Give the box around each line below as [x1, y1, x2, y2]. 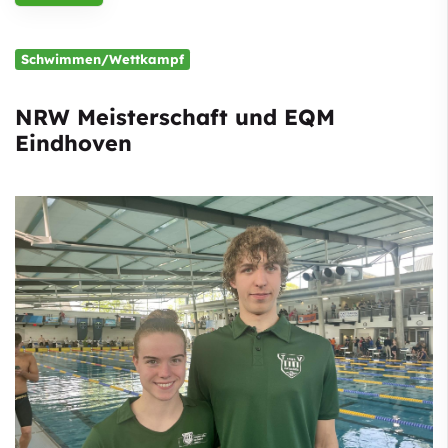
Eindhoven [15, 129, 132, 157]
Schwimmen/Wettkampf [21, 51, 184, 68]
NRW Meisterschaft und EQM [15, 103, 335, 131]
